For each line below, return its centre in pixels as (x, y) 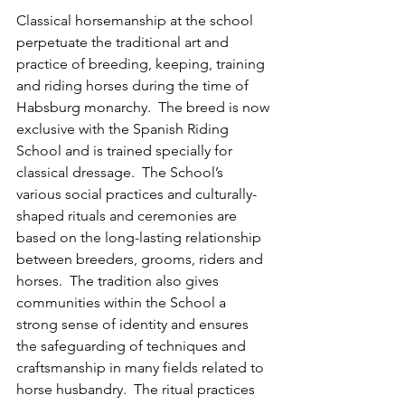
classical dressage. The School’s (122, 173)
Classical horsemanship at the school (137, 21)
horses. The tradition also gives (119, 281)
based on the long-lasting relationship (141, 238)
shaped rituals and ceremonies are (128, 216)
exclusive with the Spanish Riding (124, 129)
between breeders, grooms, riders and (141, 259)
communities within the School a (123, 303)
